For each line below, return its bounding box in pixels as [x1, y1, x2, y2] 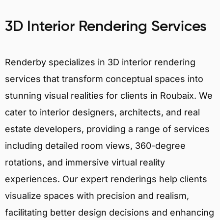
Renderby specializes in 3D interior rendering [5, 56, 195, 67]
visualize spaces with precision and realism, [5, 190, 189, 201]
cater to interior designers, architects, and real [5, 107, 200, 117]
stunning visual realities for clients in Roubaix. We [5, 90, 213, 101]
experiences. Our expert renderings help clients [5, 173, 207, 184]
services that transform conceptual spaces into [5, 73, 203, 84]
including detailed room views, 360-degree [5, 140, 186, 151]
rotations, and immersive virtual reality [5, 157, 165, 167]
